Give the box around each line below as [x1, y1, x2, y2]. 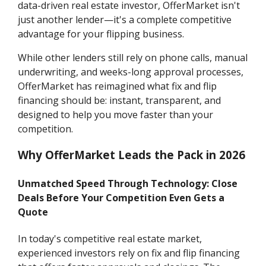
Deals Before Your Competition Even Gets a [18, 191, 225, 204]
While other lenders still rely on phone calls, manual [18, 50, 248, 64]
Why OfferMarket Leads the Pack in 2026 [18, 147, 246, 163]
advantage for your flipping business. [18, 27, 185, 40]
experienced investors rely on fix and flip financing [18, 246, 240, 259]
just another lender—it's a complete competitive [18, 12, 232, 26]
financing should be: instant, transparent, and [18, 93, 221, 107]
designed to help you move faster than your [18, 107, 214, 121]
